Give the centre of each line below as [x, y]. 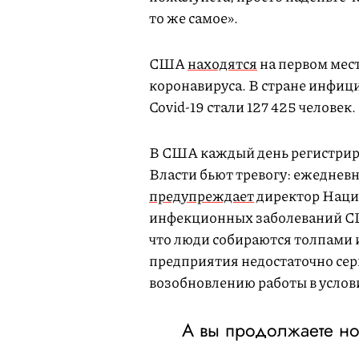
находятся [222, 64]
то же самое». [195, 18]
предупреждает [202, 196]
